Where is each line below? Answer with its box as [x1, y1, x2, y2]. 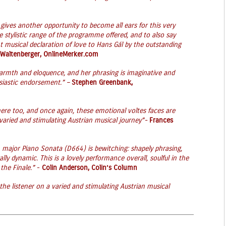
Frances [149, 117, 173, 124]
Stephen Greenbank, [72, 79, 133, 86]
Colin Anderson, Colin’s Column [42, 164, 137, 172]
